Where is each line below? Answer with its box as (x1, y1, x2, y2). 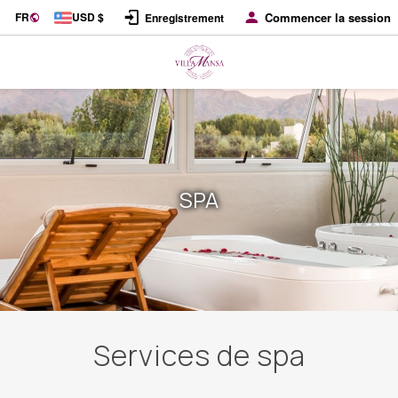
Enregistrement (145, 9, 224, 26)
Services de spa (92, 336, 306, 375)
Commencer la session (265, 9, 391, 26)
